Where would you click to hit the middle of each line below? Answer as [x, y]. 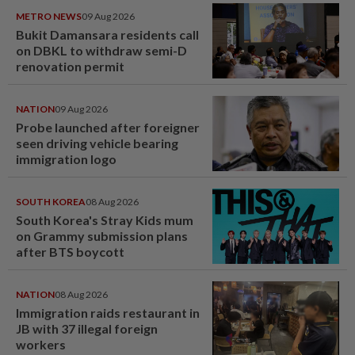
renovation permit [70, 66]
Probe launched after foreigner [108, 127]
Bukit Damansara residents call [107, 34]
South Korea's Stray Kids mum [105, 219]
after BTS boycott [70, 251]
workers [41, 344]
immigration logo [66, 158]
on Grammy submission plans [102, 235]
